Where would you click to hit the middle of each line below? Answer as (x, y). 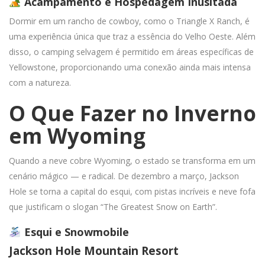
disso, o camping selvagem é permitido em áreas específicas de (131, 51)
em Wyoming (77, 135)
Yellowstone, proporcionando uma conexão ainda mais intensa (130, 67)
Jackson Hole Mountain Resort (94, 251)
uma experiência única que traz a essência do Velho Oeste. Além (132, 36)
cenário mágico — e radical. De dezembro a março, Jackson (124, 176)
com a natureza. (40, 82)
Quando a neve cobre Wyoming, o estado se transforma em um (132, 160)
